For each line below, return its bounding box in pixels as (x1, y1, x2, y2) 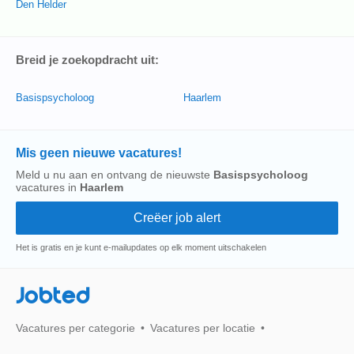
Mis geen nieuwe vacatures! (16, 146, 182, 160)
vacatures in (16, 181, 80, 194)
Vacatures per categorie (16, 322, 135, 334)
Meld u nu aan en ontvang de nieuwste (16, 168, 213, 181)
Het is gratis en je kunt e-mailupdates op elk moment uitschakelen (16, 243, 266, 252)
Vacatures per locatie (150, 322, 255, 334)
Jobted (16, 284, 90, 308)
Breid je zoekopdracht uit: (16, 53, 159, 66)
